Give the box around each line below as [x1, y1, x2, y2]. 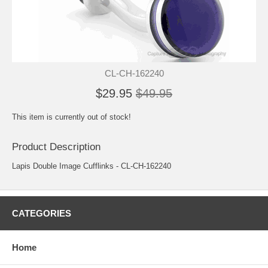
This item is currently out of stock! [12, 112, 131, 121]
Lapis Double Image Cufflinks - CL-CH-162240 [12, 161, 171, 170]
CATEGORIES [12, 208, 71, 218]
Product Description [12, 141, 100, 153]
